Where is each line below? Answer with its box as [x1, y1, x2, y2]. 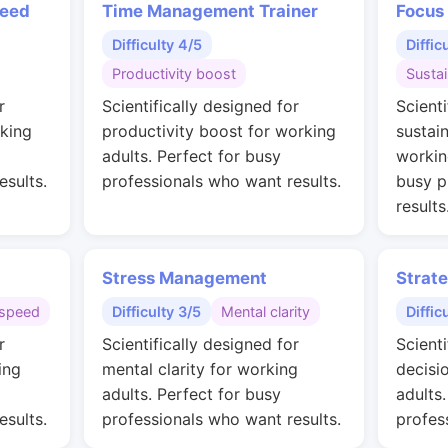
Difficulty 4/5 [112, 36, 202, 53]
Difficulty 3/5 [112, 303, 201, 320]
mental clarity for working [102, 359, 298, 379]
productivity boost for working [102, 121, 336, 141]
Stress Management [102, 268, 267, 288]
